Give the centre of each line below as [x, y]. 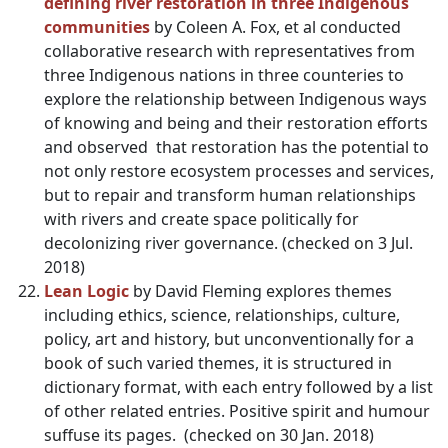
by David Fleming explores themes [260, 291]
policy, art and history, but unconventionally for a [229, 339]
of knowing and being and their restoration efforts [236, 123]
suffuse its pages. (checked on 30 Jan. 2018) [209, 435]
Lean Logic [86, 291]
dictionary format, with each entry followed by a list [238, 387]
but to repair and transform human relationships [230, 195]
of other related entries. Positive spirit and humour [237, 411]
